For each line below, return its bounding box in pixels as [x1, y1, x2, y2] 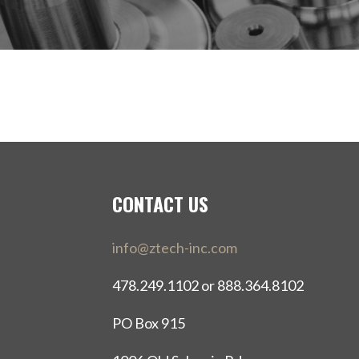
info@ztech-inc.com [112, 238, 237, 256]
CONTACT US [112, 189, 208, 218]
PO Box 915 [112, 313, 185, 332]
